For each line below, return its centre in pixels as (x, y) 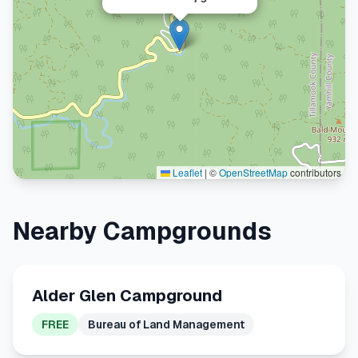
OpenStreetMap (253, 172)
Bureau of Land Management (166, 324)
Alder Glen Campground (127, 296)
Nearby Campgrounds (142, 231)
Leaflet (186, 172)
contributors (314, 172)
